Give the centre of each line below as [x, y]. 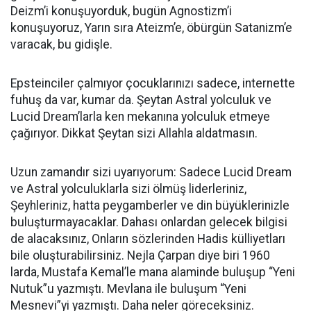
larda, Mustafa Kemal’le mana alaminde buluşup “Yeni [153, 272]
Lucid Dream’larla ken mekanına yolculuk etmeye [140, 116]
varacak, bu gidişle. [61, 44]
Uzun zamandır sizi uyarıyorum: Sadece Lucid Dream [151, 172]
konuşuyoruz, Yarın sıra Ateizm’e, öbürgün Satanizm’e [151, 27]
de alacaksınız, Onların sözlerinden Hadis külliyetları [148, 238]
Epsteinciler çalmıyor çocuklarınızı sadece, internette [153, 83]
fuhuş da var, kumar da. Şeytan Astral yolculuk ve [141, 100]
